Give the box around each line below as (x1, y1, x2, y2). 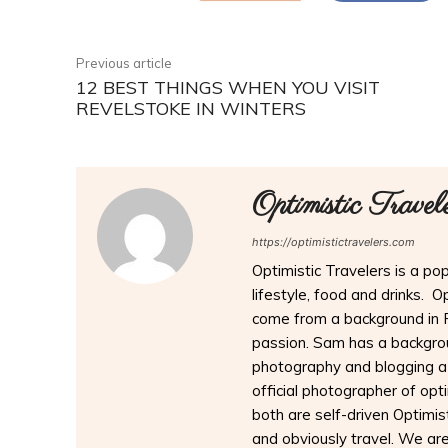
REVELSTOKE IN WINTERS (76, 97, 306, 121)
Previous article (76, 55, 172, 72)
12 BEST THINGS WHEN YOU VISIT (76, 76, 380, 100)
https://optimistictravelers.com (252, 235, 415, 250)
